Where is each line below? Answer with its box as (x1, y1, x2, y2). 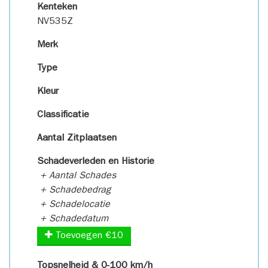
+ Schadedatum (37, 215, 108, 224)
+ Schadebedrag (37, 186, 111, 196)
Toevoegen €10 (53, 232, 123, 241)
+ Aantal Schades (37, 172, 116, 181)
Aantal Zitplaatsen (37, 134, 117, 144)
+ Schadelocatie (37, 200, 110, 210)
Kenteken (37, 3, 77, 13)
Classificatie (37, 111, 89, 120)
